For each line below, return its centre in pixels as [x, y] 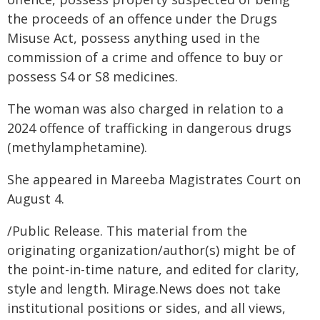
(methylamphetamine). [77, 147]
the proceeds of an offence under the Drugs [142, 19]
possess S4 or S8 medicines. [92, 76]
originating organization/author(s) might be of [151, 250]
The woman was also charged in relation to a [145, 109]
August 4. [36, 199]
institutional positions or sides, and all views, [146, 308]
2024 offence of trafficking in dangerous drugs [149, 128]
